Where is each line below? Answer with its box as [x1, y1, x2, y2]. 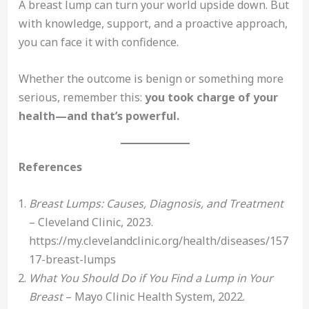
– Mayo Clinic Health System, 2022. [62, 288, 245, 304]
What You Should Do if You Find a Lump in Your [28, 270, 273, 286]
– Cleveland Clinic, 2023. [28, 214, 153, 230]
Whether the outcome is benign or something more [18, 70, 283, 86]
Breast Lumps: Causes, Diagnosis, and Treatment [28, 195, 283, 211]
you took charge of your [144, 89, 278, 105]
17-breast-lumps [28, 251, 116, 267]
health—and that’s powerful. [18, 108, 179, 123]
